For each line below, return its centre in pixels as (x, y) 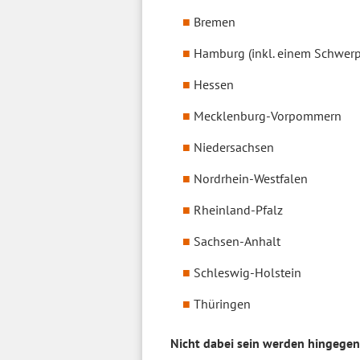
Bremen (215, 22)
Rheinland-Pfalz (238, 210)
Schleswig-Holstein (247, 272)
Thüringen (222, 304)
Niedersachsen (234, 147)
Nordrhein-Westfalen (251, 178)
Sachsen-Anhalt (237, 241)
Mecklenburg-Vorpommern (268, 116)
